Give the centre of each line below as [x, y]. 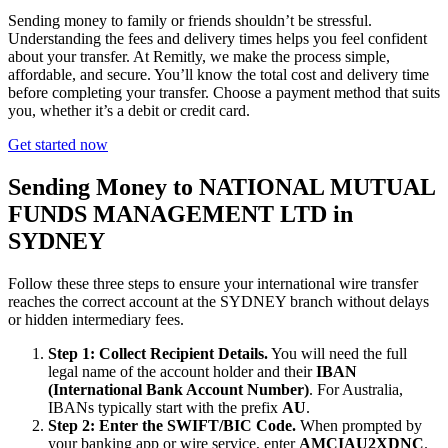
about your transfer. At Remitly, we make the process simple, [199, 57]
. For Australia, [356, 390]
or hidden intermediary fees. [96, 320]
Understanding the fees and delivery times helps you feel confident [217, 39]
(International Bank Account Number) [178, 390]
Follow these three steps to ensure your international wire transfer [213, 284]
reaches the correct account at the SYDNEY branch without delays [218, 302]
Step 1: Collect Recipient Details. [158, 354]
